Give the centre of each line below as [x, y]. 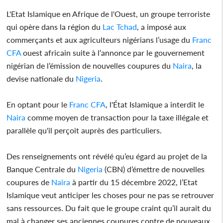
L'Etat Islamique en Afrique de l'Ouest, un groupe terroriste [109, 13]
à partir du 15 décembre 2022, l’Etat [134, 182]
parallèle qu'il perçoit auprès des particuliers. [84, 130]
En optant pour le [37, 104]
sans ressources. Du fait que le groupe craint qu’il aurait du [109, 208]
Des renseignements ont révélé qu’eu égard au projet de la [107, 156]
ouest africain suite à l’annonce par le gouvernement [113, 52]
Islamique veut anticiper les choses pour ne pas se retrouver [111, 195]
